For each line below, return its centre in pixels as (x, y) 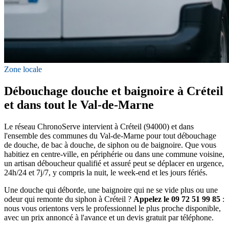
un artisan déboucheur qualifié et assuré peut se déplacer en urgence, (114, 163)
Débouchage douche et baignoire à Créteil (114, 91)
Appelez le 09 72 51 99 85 (177, 199)
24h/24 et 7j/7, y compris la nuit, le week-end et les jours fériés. (106, 172)
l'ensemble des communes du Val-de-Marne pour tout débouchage (110, 135)
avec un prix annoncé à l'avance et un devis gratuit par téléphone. (109, 217)
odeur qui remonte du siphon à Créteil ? (69, 199)
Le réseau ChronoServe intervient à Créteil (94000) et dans (99, 126)
